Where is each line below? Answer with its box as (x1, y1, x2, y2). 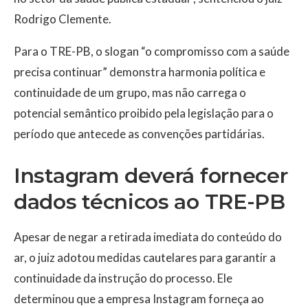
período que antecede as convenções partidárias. (14, 126, 265, 142)
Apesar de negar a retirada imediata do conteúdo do (14, 230, 282, 245)
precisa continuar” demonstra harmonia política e (14, 65, 265, 80)
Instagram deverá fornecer (14, 163, 288, 189)
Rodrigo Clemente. (14, 12, 111, 27)
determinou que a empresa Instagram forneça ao (14, 291, 264, 307)
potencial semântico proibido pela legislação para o (14, 106, 274, 121)
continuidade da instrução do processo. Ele (14, 271, 232, 286)
